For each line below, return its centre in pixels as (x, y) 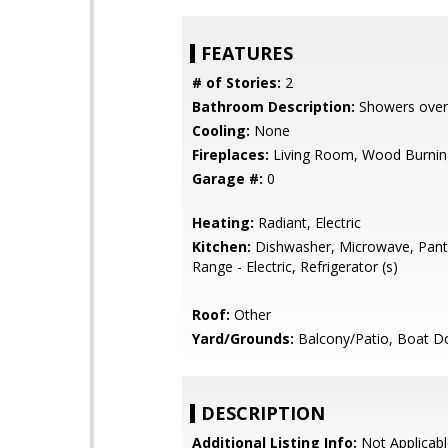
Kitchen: (221, 246)
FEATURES (247, 53)
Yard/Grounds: (243, 338)
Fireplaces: (230, 154)
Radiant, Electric (307, 222)
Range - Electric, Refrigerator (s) (295, 266)
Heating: (223, 222)
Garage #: (227, 178)
